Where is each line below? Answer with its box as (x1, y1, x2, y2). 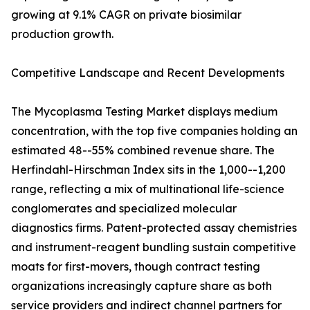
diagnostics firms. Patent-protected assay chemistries (11, 221, 297, 235)
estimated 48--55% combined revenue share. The (11, 143, 275, 158)
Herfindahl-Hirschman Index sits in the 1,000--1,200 (11, 163, 286, 177)
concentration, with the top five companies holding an (11, 124, 298, 138)
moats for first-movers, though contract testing (11, 259, 260, 274)
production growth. (11, 27, 113, 42)
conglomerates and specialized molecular (11, 201, 237, 216)
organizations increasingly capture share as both (11, 279, 272, 293)
